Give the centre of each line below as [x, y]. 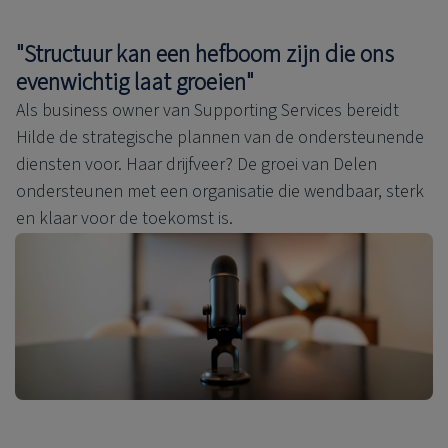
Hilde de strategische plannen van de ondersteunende [220, 137]
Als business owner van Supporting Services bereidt [207, 110]
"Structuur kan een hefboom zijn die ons [205, 54]
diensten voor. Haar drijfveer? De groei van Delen [196, 164]
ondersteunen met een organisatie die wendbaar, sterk [220, 191]
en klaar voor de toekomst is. [124, 218]
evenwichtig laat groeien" [135, 82]
